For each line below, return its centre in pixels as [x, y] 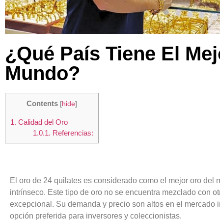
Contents [42, 104]
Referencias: [72, 133]
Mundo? [42, 73]
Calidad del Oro [42, 122]
